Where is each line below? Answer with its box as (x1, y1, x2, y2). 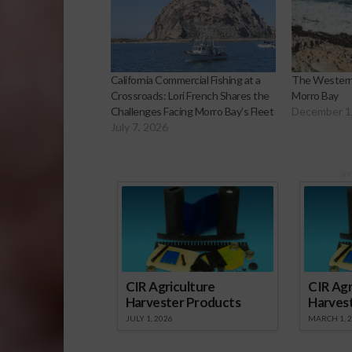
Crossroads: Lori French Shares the (110, 88, 269, 102)
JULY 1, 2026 (125, 313, 173, 323)
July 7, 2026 (110, 119, 168, 134)
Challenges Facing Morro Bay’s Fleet (110, 104, 274, 118)
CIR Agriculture (125, 277, 215, 295)
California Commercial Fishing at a (110, 72, 261, 86)
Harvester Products (125, 293, 240, 310)
